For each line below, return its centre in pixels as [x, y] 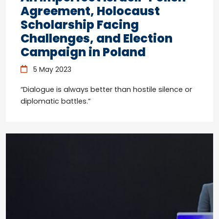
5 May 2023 [51, 70]
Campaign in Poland [83, 52]
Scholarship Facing [80, 25]
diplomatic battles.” [55, 101]
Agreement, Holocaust [90, 11]
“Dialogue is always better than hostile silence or [106, 90]
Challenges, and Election [97, 39]
